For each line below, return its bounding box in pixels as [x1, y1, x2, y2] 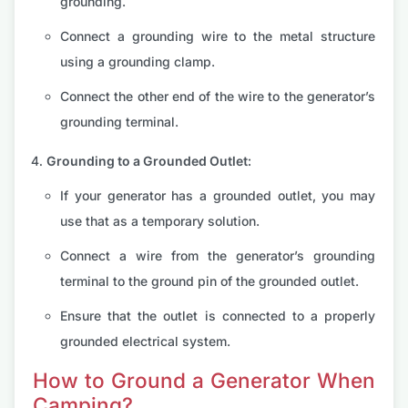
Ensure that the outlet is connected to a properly [60, 308, 375, 324]
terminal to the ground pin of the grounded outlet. [60, 273, 359, 290]
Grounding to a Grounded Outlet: [46, 153, 251, 169]
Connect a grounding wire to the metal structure [60, 28, 375, 45]
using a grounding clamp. [60, 54, 215, 70]
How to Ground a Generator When [33, 368, 375, 393]
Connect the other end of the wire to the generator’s [60, 88, 375, 105]
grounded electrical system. [60, 333, 230, 350]
